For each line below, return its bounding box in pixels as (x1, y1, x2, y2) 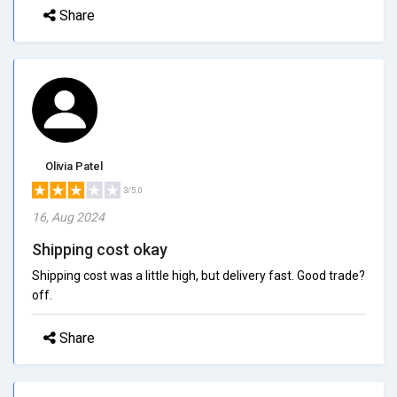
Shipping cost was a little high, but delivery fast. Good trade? (32, 268, 365, 283)
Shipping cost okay (32, 239, 167, 259)
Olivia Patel (45, 159, 103, 173)
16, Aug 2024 (32, 209, 105, 224)
